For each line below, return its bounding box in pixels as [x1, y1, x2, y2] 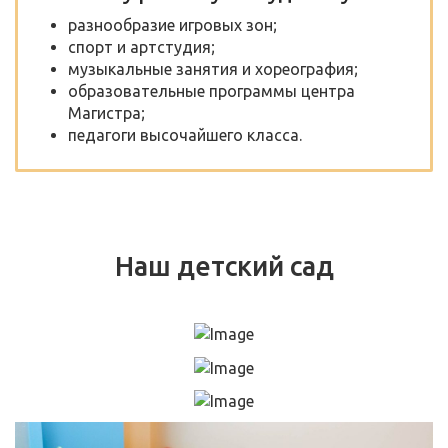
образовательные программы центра [68, 81, 355, 100]
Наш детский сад [114, 250, 334, 281]
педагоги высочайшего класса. [68, 125, 302, 144]
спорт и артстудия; [68, 37, 215, 56]
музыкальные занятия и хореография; [68, 59, 358, 78]
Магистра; [68, 103, 145, 122]
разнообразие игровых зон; [68, 15, 277, 34]
